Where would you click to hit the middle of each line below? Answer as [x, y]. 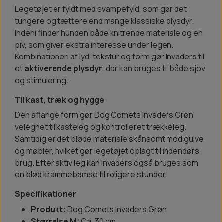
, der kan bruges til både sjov [154, 69]
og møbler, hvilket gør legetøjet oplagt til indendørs [107, 151]
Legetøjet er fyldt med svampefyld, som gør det [101, 9]
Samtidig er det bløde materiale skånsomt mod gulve [109, 139]
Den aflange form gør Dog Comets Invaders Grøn [104, 115]
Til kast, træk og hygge [59, 100]
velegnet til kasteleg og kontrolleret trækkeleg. [101, 127]
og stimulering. [42, 81]
